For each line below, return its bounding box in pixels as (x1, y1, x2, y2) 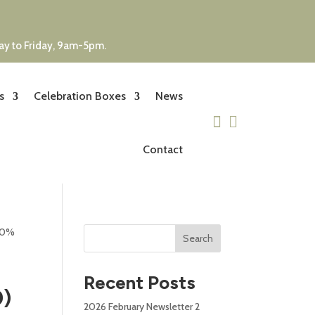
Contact (142, 143, 183, 156)
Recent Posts (84, 271, 196, 294)
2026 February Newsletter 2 (84, 300, 200, 313)
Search (182, 232, 213, 245)
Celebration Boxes (33, 89, 126, 103)
